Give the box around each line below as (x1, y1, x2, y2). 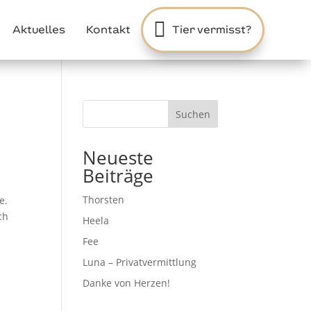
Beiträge (83, 163, 154, 188)
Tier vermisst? (171, 23, 252, 36)
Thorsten (83, 193, 125, 206)
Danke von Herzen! (83, 276, 171, 289)
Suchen (175, 107, 210, 121)
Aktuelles (12, 23, 65, 36)
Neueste (83, 145, 154, 170)
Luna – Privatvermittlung (83, 255, 197, 269)
